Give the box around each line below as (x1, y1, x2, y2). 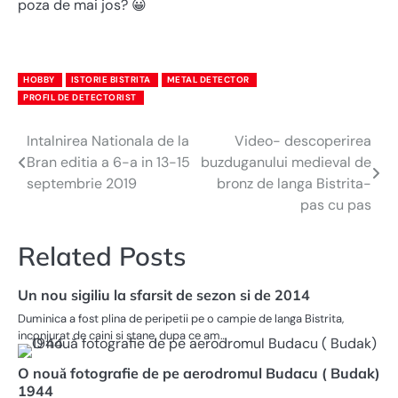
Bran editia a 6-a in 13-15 (27, 153, 190, 172)
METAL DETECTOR (166, 73, 250, 85)
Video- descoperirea (235, 131, 371, 151)
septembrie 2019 (27, 174, 137, 194)
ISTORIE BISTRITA (70, 73, 151, 85)
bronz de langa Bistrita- (217, 174, 371, 194)
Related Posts (18, 240, 187, 273)
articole (17, 196, 92, 224)
